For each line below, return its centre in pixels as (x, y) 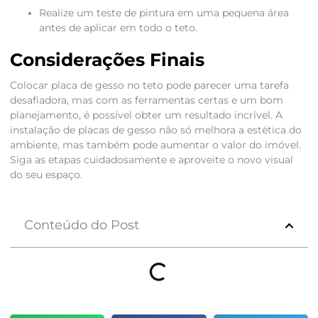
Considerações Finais (107, 60)
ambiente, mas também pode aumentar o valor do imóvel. (155, 145)
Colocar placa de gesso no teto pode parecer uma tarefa (149, 86)
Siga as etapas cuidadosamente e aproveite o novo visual (151, 160)
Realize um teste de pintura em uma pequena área (164, 13)
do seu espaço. (46, 175)
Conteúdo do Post (81, 225)
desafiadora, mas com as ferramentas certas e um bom (146, 100)
